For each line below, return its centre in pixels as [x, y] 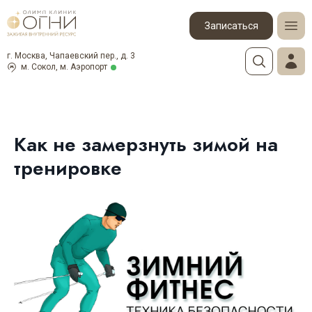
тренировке [68, 168]
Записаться [231, 25]
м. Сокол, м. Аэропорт [64, 67]
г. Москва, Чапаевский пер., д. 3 [71, 56]
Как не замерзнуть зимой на [146, 145]
